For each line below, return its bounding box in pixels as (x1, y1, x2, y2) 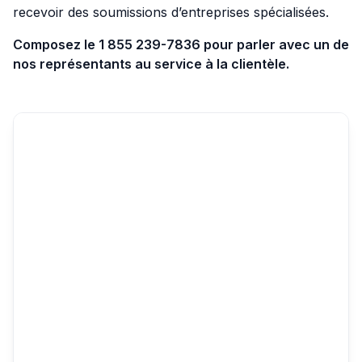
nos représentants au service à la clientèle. (13, 55, 289, 72)
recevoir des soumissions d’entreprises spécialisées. (13, 3, 329, 20)
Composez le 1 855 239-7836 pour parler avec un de (13, 36, 349, 53)
